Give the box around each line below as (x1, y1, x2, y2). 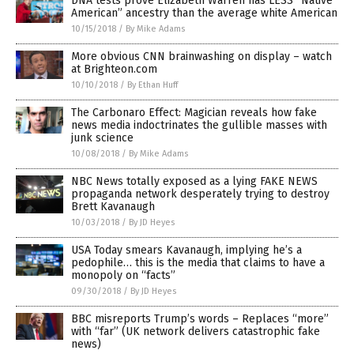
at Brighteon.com (71, 62, 157, 77)
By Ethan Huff (127, 80, 178, 91)
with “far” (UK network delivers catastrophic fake (71, 325, 320, 339)
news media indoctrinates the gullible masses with (71, 119, 327, 133)
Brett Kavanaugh (71, 200, 155, 214)
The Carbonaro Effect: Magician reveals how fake (71, 106, 317, 120)
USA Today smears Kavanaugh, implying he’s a (71, 243, 302, 258)
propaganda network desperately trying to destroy (71, 187, 330, 201)
